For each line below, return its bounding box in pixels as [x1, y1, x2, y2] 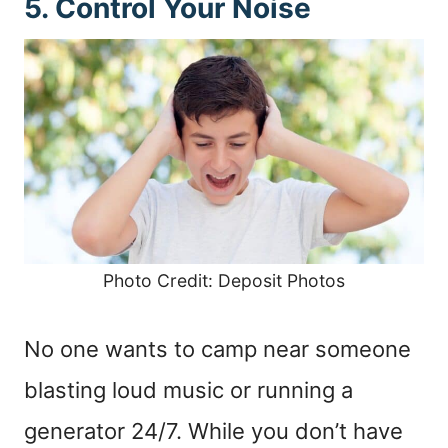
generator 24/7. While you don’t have [24, 417, 403, 444]
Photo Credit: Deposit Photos [103, 269, 345, 291]
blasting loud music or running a [24, 376, 353, 403]
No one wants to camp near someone [24, 335, 411, 362]
